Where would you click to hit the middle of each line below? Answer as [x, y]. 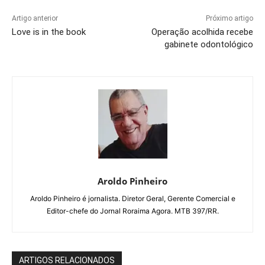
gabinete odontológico [209, 44]
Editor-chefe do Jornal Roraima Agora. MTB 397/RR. [132, 211]
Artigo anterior [35, 18]
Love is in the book [49, 32]
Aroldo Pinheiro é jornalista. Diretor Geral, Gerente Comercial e [132, 198]
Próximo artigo [229, 18]
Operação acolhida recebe [202, 32]
